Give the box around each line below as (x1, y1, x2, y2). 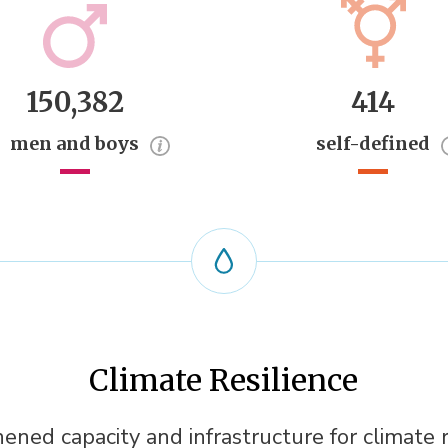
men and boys (10, 131, 140, 155)
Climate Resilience (89, 360, 359, 399)
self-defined (316, 131, 431, 155)
